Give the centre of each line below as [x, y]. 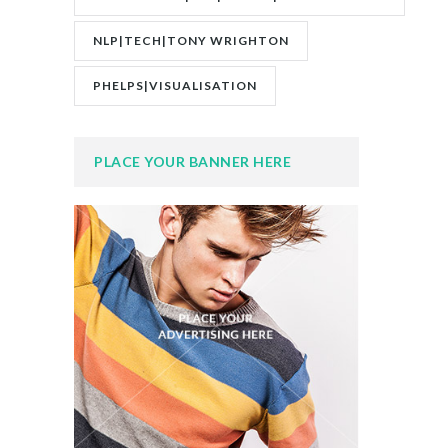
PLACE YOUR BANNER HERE [192, 162]
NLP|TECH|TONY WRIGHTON [191, 41]
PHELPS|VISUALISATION [175, 86]
